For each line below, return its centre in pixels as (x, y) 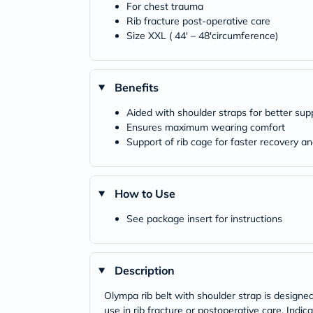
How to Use (145, 194)
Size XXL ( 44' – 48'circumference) (202, 36)
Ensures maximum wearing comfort (206, 127)
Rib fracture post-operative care (198, 21)
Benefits (136, 87)
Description (144, 270)
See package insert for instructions (204, 219)
